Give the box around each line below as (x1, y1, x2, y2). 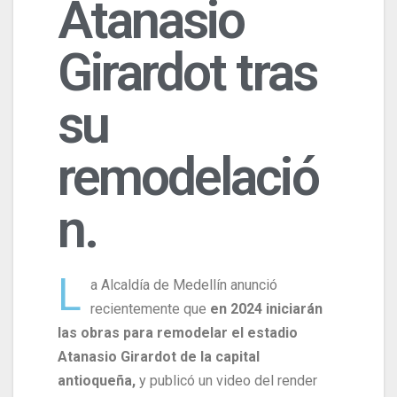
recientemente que (90, 300, 210, 317)
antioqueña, (58, 371, 136, 389)
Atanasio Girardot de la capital (58, 347, 260, 365)
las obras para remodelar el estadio (58, 323, 298, 341)
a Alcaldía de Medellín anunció (90, 276, 277, 293)
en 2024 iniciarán (210, 300, 323, 317)
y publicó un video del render (136, 371, 317, 389)
